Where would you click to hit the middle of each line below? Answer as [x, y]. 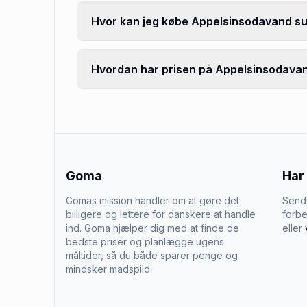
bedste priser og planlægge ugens [145, 242]
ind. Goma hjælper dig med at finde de [152, 228]
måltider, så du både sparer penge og [152, 255]
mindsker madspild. [109, 269]
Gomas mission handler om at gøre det [152, 200]
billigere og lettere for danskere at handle [161, 214]
